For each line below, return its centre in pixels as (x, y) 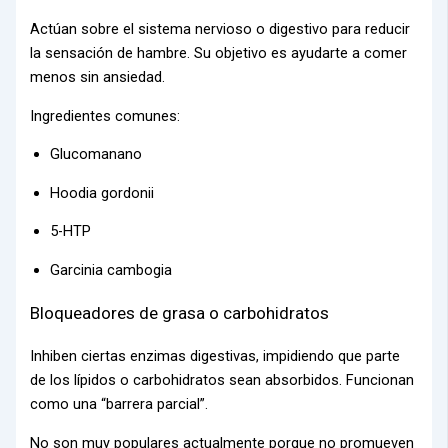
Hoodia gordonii (102, 192)
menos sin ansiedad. (98, 77)
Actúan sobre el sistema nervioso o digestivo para (198, 29)
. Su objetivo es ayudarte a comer (297, 53)
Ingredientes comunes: (105, 115)
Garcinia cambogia (111, 269)
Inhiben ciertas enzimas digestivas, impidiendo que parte (215, 356)
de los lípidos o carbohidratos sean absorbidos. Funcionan (222, 380)
